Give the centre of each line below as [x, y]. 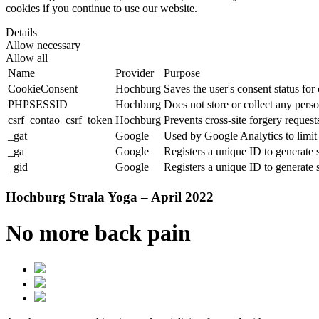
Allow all [27, 58]
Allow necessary [43, 46]
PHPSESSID [38, 105]
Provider [135, 73]
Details [21, 33]
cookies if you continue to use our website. [101, 9]
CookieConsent [43, 89]
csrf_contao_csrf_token [60, 120]
